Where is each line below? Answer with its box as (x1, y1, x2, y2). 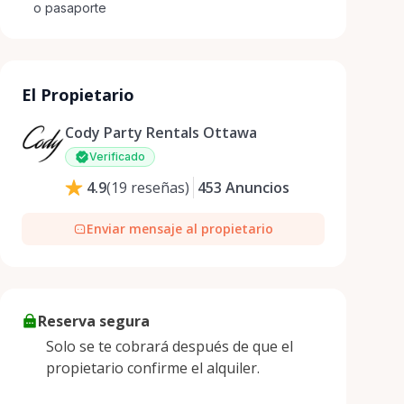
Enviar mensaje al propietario (87, 220, 273, 237)
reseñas (131, 178, 185, 197)
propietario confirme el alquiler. (46, 358, 260, 378)
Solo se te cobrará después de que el (46, 336, 293, 356)
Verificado (89, 150, 145, 163)
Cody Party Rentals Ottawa (65, 123, 257, 142)
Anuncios (225, 178, 289, 197)
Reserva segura (38, 311, 150, 331)
